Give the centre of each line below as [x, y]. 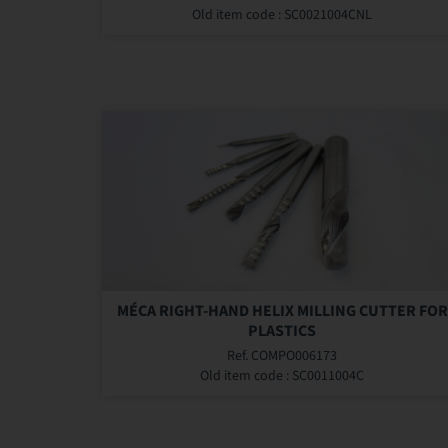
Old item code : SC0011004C [282, 376]
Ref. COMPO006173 [282, 356]
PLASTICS [282, 331]
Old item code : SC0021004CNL [282, 15]
